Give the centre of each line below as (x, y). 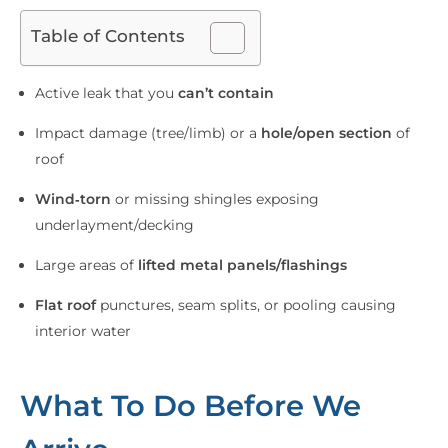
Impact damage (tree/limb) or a (148, 133)
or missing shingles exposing (215, 199)
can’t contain (226, 93)
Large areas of (87, 265)
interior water (83, 331)
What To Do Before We (190, 406)
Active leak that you (107, 93)
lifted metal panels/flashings (243, 265)
